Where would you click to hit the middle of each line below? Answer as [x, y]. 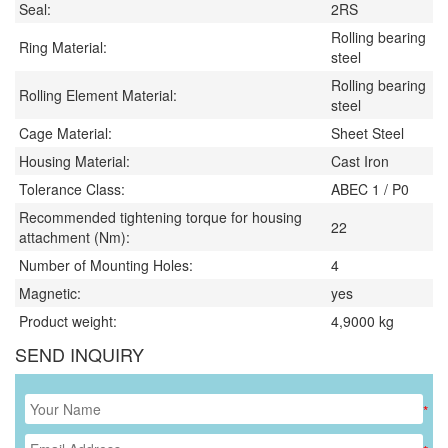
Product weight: [68, 321]
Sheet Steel [367, 133]
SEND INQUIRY [79, 354]
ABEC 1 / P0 [370, 189]
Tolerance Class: [72, 189]
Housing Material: [74, 161]
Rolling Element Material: [98, 95]
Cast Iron [360, 161]
